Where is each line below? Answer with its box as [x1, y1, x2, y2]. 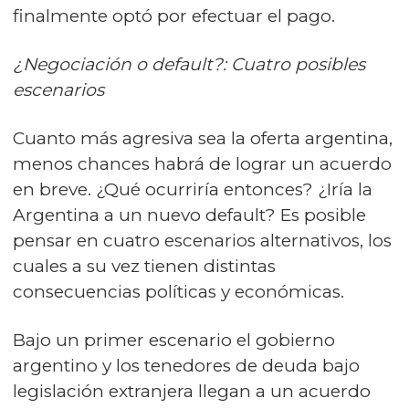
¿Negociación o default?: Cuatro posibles [13, 54, 365, 75]
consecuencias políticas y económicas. [13, 281, 349, 302]
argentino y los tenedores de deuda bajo [13, 355, 360, 376]
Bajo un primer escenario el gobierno [13, 330, 335, 351]
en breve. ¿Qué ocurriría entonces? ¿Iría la [13, 179, 372, 200]
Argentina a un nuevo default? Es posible [13, 204, 366, 225]
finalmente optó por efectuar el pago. [13, 5, 335, 26]
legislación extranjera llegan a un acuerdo [13, 381, 371, 402]
